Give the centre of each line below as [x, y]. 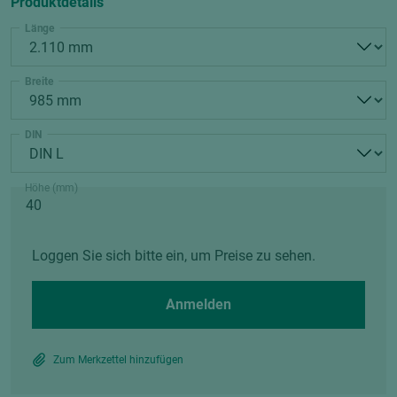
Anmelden [198, 304]
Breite [39, 82]
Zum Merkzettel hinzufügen [118, 360]
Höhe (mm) [51, 188]
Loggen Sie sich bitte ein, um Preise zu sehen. [174, 256]
